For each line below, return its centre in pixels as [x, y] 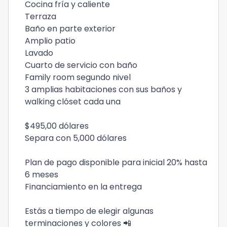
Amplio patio [50, 41]
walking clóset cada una [74, 102]
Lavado [39, 53]
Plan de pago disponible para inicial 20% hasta [116, 162]
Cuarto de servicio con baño [81, 65]
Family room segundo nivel [78, 77]
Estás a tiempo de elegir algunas [89, 211]
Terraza [42, 16]
